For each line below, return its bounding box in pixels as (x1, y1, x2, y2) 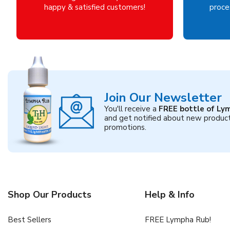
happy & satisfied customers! (44, 2, 145, 13)
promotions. (104, 122, 146, 133)
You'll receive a (104, 104, 159, 114)
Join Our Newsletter (104, 89, 222, 106)
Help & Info (144, 188, 195, 201)
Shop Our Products (8, 188, 91, 201)
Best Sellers (8, 215, 51, 225)
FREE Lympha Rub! (144, 215, 211, 225)
